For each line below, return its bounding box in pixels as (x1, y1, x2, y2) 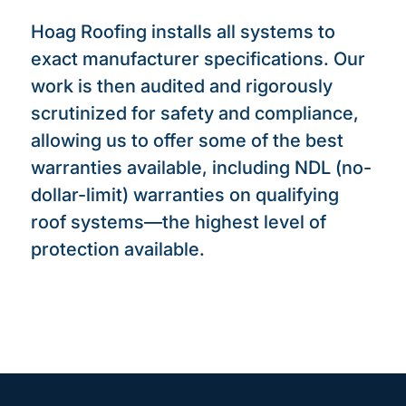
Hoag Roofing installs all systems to (30, 20, 335, 43)
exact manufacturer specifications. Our (30, 47, 365, 70)
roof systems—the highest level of (30, 210, 326, 233)
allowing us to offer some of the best (30, 129, 343, 151)
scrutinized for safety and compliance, (30, 101, 359, 124)
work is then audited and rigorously (30, 74, 333, 97)
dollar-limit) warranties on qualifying (30, 183, 339, 206)
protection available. (30, 237, 205, 260)
